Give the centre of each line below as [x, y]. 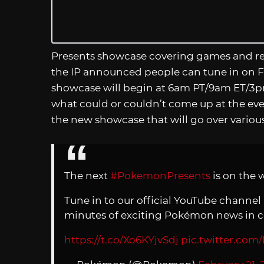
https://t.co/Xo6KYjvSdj [121, 240]
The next [87, 175]
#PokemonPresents [160, 175]
